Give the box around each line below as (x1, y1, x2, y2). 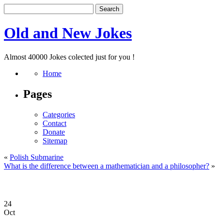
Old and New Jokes (4, 24, 132, 42)
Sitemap (43, 136, 67, 145)
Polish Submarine (10, 153, 63, 161)
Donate (43, 127, 65, 136)
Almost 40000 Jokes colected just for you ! (4, 52, 135, 61)
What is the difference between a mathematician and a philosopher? (4, 161, 209, 170)
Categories (43, 110, 75, 119)
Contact (43, 119, 66, 127)
